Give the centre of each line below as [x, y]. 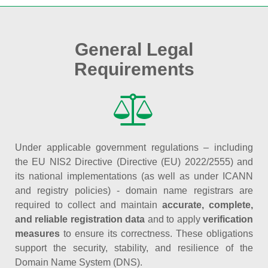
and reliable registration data [80, 219]
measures [37, 234]
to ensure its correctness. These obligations [156, 234]
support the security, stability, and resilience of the [134, 248]
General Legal [134, 49]
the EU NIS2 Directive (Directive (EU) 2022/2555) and [134, 162]
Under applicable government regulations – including [134, 147]
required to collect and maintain [89, 205]
